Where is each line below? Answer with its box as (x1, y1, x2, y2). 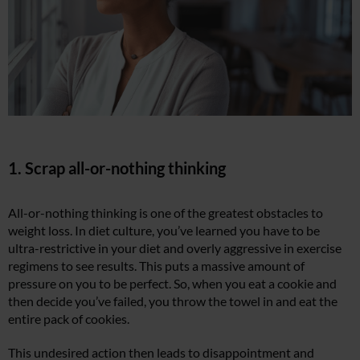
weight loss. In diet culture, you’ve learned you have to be (8, 223, 320, 239)
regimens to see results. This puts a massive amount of (8, 258, 305, 274)
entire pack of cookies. (8, 311, 129, 327)
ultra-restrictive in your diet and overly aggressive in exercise (8, 240, 342, 256)
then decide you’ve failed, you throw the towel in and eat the (8, 293, 337, 309)
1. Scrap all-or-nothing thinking (8, 158, 226, 178)
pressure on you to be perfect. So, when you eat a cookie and (8, 276, 337, 292)
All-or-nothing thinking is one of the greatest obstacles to (8, 205, 323, 221)
